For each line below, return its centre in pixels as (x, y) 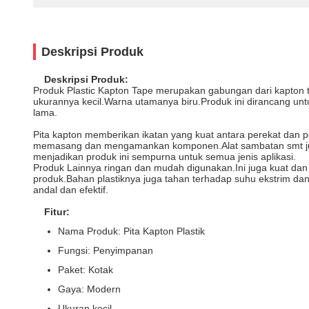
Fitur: (57, 212)
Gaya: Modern (89, 289)
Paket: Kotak (86, 270)
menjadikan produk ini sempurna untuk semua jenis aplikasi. (165, 157)
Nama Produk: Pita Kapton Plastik (131, 231)
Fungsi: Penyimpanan (106, 250)
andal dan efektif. (71, 190)
